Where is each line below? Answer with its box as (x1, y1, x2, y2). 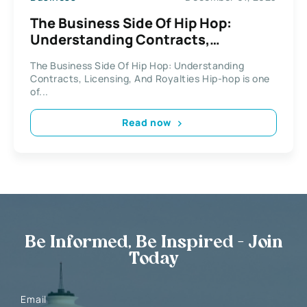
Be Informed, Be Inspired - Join (24, 234, 283, 251)
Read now (122, 116, 171, 130)
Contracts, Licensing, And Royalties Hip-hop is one (30, 71, 270, 85)
